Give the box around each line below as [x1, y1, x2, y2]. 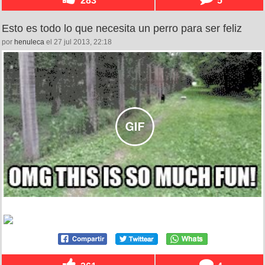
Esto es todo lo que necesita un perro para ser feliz [2, 22, 242, 35]
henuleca [14, 38, 44, 47]
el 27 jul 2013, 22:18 [44, 38, 112, 47]
